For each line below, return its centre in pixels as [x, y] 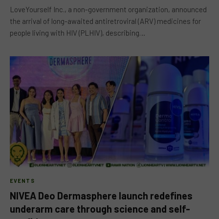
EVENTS [22, 181]
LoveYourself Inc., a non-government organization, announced [108, 9]
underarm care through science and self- [100, 209]
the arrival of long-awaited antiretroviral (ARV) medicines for [105, 21]
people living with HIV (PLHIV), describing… [77, 33]
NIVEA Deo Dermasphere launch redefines [101, 196]
